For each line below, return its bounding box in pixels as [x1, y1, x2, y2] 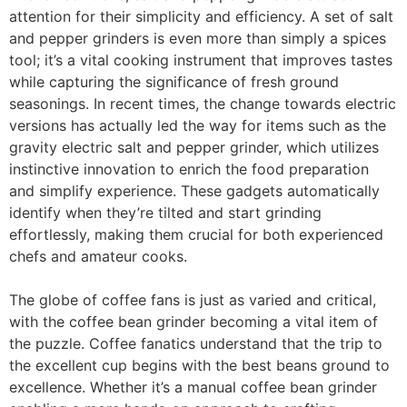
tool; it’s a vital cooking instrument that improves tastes [9, 51, 392, 69]
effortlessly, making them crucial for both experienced [9, 225, 383, 243]
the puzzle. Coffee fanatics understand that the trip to [9, 334, 382, 352]
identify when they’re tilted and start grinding [9, 203, 322, 222]
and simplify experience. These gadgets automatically [9, 182, 380, 200]
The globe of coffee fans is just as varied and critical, [9, 291, 376, 309]
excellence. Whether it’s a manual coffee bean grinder [9, 378, 377, 396]
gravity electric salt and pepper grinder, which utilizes [9, 138, 379, 156]
